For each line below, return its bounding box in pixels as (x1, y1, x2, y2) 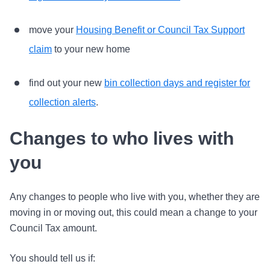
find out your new (29, 78, 104, 88)
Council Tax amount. (10, 223, 97, 233)
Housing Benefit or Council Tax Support (76, 25, 245, 35)
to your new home (52, 44, 130, 54)
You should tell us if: (10, 253, 95, 263)
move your (29, 25, 76, 35)
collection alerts (29, 97, 96, 107)
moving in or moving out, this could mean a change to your (10, 207, 257, 218)
